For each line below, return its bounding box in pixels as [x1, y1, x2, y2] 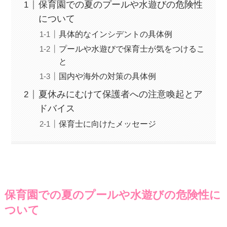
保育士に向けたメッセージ [59, 119, 157, 129]
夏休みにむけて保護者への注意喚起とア [39, 89, 203, 100]
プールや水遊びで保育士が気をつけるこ [59, 44, 205, 54]
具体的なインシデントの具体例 [59, 29, 173, 39]
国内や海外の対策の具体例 [59, 71, 157, 81]
